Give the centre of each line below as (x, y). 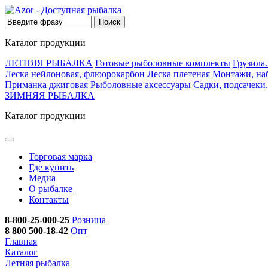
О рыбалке (51, 189)
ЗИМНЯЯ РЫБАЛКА (50, 95)
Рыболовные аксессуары (141, 85)
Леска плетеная (179, 74)
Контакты (49, 200)
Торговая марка (60, 156)
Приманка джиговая (46, 85)
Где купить (51, 167)
